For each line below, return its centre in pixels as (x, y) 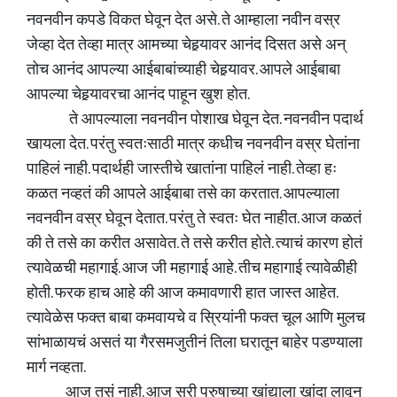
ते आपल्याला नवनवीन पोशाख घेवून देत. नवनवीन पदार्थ (195, 120)
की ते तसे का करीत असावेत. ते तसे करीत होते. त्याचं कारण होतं (195, 244)
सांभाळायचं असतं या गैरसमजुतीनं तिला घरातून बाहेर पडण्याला (195, 343)
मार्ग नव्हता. (58, 368)
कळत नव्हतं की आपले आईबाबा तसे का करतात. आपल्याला (183, 194)
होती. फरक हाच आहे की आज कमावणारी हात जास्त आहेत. (182, 293)
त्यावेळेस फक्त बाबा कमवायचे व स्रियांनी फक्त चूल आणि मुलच (196, 318)
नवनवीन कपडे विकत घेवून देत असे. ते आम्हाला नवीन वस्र (183, 20)
